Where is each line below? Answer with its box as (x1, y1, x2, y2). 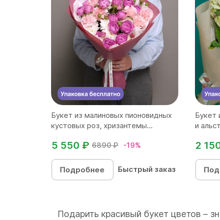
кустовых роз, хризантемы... (51, 121, 153, 130)
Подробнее (60, 165, 105, 174)
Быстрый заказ (117, 165, 176, 174)
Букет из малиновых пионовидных (51, 110, 172, 120)
